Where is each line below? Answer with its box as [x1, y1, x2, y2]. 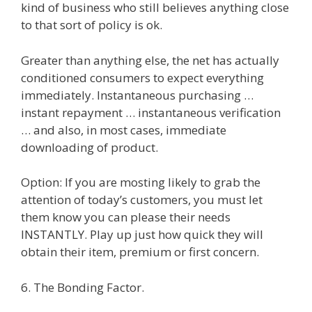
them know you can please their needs [21, 209, 231, 225]
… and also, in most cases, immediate [21, 121, 226, 138]
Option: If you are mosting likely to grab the [21, 174, 260, 190]
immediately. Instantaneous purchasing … [21, 86, 253, 103]
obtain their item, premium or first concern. [21, 244, 259, 260]
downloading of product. [21, 139, 158, 155]
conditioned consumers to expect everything [21, 69, 264, 86]
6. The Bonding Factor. [21, 279, 144, 295]
